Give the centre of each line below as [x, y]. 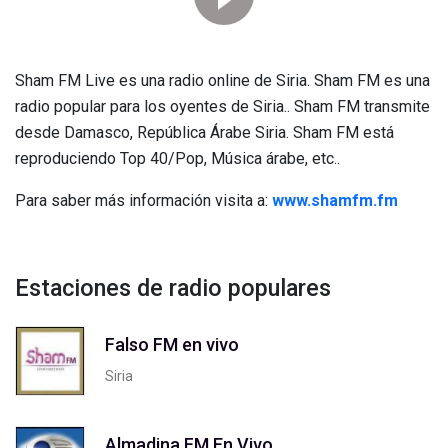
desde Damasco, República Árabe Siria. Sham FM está [204, 132]
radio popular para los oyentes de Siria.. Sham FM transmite [222, 106]
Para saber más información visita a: [143, 200]
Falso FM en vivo [172, 344]
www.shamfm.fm [335, 200]
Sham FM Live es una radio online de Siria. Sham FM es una [222, 80]
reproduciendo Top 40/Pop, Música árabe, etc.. [177, 158]
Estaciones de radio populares [173, 288]
